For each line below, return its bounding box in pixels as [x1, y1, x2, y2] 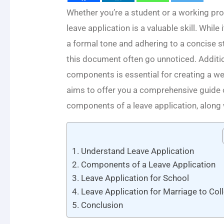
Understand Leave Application [80, 145, 194, 156]
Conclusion [80, 199, 123, 210]
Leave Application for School [80, 172, 189, 183]
